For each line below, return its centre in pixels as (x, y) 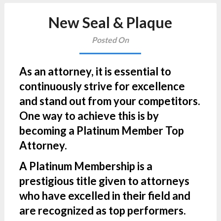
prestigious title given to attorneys (104, 181)
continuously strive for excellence (102, 86)
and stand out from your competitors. (110, 101)
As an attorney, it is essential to (95, 71)
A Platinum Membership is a (86, 166)
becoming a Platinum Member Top (101, 130)
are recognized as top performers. (102, 210)
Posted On (110, 40)
